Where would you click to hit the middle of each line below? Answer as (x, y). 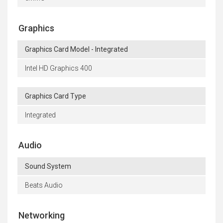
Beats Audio (44, 185)
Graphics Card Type (56, 96)
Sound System (48, 167)
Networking (42, 216)
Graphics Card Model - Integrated (76, 50)
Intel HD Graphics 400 (58, 68)
